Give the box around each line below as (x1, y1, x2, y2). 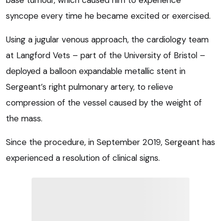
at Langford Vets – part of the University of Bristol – (6, 49, 205, 61)
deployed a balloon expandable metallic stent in (6, 65, 185, 76)
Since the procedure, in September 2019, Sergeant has (6, 136, 215, 147)
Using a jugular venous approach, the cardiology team (6, 34, 209, 45)
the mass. (6, 112, 42, 124)
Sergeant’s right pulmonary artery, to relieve (6, 81, 173, 92)
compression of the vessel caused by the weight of (6, 97, 202, 108)
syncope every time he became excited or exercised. (6, 10, 211, 21)
